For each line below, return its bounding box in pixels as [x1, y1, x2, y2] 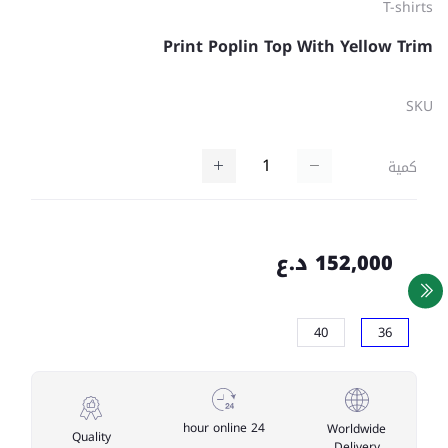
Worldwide [327, 418, 387, 441]
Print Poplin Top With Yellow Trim [163, 31, 433, 62]
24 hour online [251, 416, 266, 439]
